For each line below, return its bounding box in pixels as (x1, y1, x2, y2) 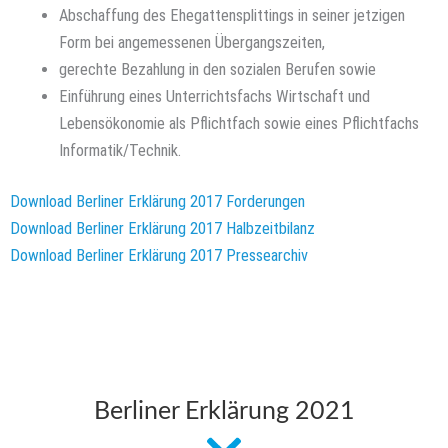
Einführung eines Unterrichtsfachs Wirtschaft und (59, 86, 371, 106)
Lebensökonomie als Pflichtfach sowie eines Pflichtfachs (59, 113, 420, 133)
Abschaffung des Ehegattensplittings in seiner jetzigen (59, 5, 406, 25)
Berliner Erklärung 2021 (93, 398, 355, 424)
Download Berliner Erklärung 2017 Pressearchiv (10, 246, 308, 266)
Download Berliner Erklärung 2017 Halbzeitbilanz (10, 219, 315, 239)
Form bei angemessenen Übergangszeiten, (59, 32, 326, 52)
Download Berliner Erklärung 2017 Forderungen (10, 192, 305, 212)
